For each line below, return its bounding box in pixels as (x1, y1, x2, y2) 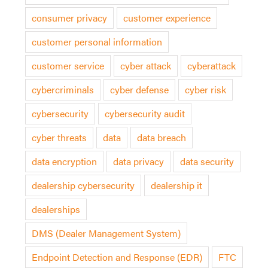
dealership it (150, 178, 202, 192)
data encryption (31, 154, 97, 168)
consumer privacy (31, 10, 107, 25)
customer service (31, 58, 104, 72)
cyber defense (109, 82, 169, 96)
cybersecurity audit (104, 106, 185, 120)
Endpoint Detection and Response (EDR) (31, 249, 202, 264)
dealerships (31, 202, 80, 216)
